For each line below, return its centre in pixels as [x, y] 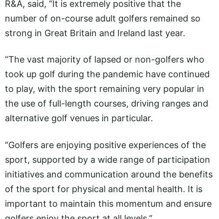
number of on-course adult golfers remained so [103, 19]
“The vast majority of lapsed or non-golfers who [105, 60]
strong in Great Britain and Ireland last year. [95, 33]
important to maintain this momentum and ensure [108, 203]
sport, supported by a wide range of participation [108, 159]
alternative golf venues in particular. [79, 118]
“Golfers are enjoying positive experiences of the [105, 145]
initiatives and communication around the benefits [109, 174]
